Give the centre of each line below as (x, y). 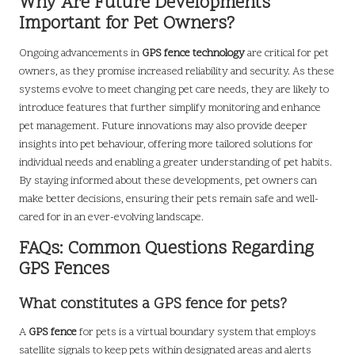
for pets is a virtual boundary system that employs (197, 332)
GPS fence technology (193, 53)
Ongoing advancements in (80, 53)
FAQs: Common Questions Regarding (166, 249)
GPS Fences (64, 269)
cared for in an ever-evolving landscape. (111, 217)
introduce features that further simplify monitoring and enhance (170, 108)
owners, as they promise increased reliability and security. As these (177, 71)
